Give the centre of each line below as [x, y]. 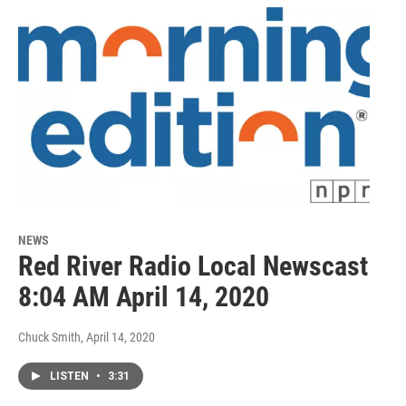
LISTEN [71, 377]
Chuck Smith [49, 338]
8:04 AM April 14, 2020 [144, 297]
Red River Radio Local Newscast [193, 266]
